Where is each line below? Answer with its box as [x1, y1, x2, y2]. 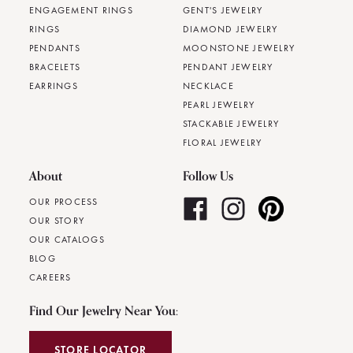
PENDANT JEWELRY [182, 61, 273, 74]
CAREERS [28, 271, 72, 284]
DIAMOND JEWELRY [182, 23, 278, 36]
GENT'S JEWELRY [182, 4, 263, 17]
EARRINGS [28, 80, 78, 93]
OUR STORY [28, 214, 85, 228]
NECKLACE [182, 80, 234, 93]
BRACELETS [28, 61, 81, 74]
